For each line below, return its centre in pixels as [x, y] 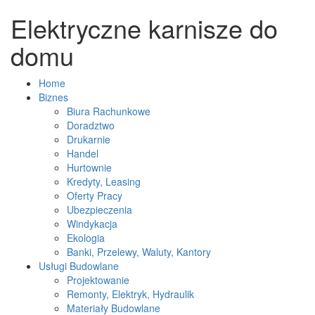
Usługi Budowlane [79, 266]
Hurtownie [89, 167]
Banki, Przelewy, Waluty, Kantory [139, 252]
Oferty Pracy [95, 195]
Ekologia [86, 238]
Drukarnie [89, 139]
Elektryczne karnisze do [144, 28]
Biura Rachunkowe [109, 111]
